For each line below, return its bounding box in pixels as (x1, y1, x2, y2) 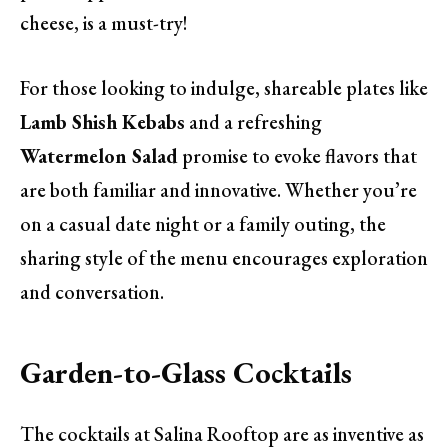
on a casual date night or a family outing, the (20, 211, 386, 238)
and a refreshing (185, 109, 322, 136)
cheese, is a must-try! (20, 10, 188, 37)
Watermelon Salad (20, 143, 178, 170)
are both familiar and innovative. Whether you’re (20, 177, 417, 204)
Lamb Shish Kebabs (20, 109, 185, 136)
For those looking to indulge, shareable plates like (20, 75, 428, 102)
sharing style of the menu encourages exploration (20, 245, 428, 272)
